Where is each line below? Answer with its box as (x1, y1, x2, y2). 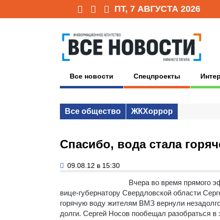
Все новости (70, 72, 113, 80)
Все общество (65, 107, 121, 115)
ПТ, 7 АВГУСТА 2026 (114, 4, 200, 14)
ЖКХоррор (131, 107, 173, 115)
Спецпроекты (134, 72, 180, 80)
